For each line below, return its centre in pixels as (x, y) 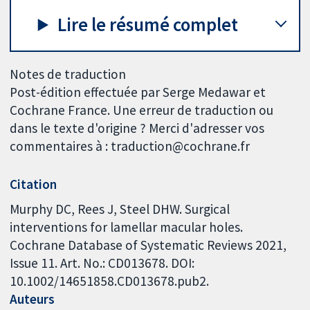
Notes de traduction (68, 74)
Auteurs (33, 299)
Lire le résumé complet (148, 24)
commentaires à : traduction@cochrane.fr (130, 146)
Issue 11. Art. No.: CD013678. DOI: (102, 263)
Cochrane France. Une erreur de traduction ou (142, 110)
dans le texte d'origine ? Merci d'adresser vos (137, 128)
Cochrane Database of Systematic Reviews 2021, (148, 245)
